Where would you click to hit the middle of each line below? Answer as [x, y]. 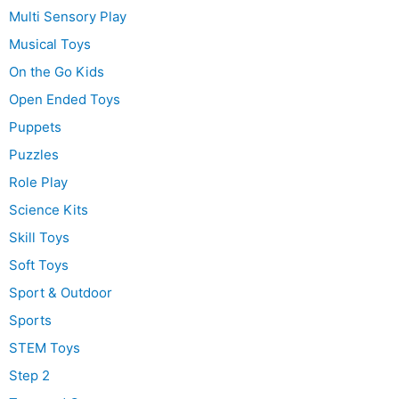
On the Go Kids [57, 72]
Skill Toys [39, 238]
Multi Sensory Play [68, 17]
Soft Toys [39, 265]
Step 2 [29, 376]
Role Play [38, 183]
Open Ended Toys [65, 100]
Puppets [35, 127]
